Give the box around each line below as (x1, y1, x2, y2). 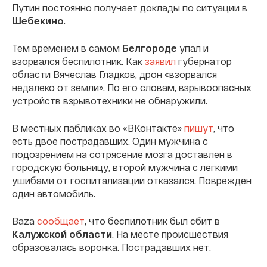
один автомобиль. (12, 187, 95, 199)
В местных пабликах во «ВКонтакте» (12, 122, 184, 133)
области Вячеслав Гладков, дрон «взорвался (12, 68, 217, 80)
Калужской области (12, 228, 112, 240)
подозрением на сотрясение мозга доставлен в (12, 148, 232, 160)
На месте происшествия (116, 228, 228, 240)
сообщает (37, 215, 85, 226)
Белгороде (122, 42, 177, 54)
